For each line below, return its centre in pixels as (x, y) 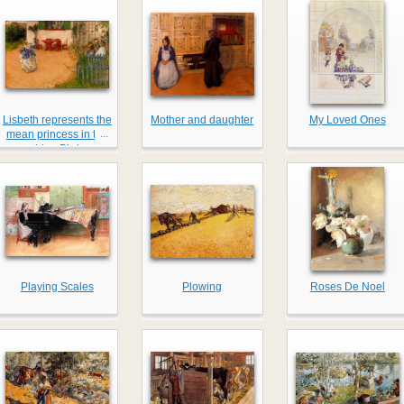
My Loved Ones (347, 120)
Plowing (202, 287)
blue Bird (57, 149)
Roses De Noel (347, 287)
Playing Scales (57, 287)
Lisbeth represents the (57, 120)
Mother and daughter (202, 120)
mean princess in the (57, 135)
